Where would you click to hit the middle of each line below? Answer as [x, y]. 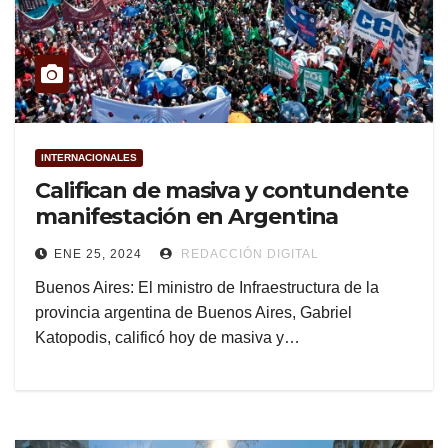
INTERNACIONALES [89, 158]
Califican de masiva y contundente [221, 191]
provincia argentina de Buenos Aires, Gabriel [193, 313]
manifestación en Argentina [187, 217]
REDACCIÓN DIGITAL [248, 254]
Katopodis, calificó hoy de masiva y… [167, 338]
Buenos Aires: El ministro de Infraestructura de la [207, 288]
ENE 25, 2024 [98, 254]
